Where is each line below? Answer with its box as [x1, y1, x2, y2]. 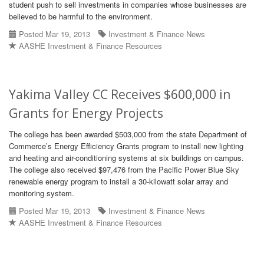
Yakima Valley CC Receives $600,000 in [9, 86, 230, 103]
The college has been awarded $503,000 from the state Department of [9, 128, 247, 140]
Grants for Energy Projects [9, 105, 163, 121]
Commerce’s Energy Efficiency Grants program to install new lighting [9, 140, 243, 151]
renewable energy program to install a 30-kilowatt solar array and [9, 176, 228, 187]
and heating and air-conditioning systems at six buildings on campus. [9, 152, 244, 163]
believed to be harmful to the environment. [9, 11, 153, 22]
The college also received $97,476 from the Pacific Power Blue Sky [9, 164, 239, 175]
